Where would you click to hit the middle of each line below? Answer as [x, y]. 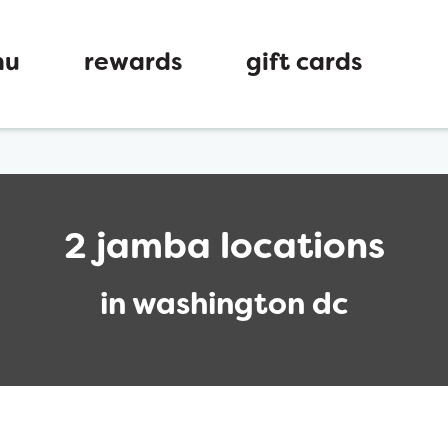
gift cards [304, 63]
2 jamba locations [224, 249]
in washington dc [224, 306]
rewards [133, 63]
